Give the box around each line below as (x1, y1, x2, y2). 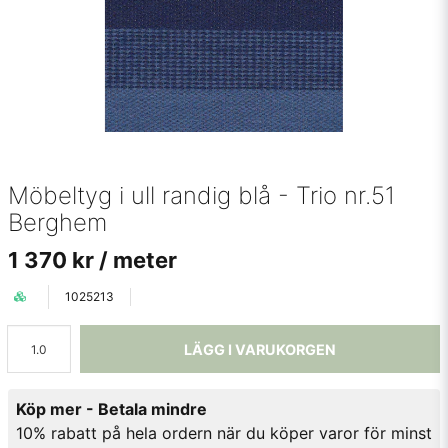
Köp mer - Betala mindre (16, 399, 207, 419)
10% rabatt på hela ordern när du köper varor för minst (16, 423, 432, 443)
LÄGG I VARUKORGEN (184, 340, 336, 358)
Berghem (8, 208, 107, 237)
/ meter (99, 247, 177, 273)
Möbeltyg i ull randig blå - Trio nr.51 (8, 181, 395, 210)
